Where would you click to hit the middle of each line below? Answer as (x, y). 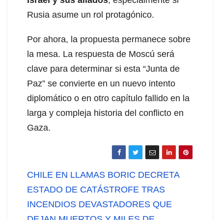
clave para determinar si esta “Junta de (103, 69)
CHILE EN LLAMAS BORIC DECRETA (103, 175)
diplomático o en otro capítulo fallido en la (108, 98)
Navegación (71, 175)
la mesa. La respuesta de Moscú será (101, 54)
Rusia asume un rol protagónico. (91, 14)
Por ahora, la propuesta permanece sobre (109, 39)
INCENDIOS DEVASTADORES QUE (99, 204)
